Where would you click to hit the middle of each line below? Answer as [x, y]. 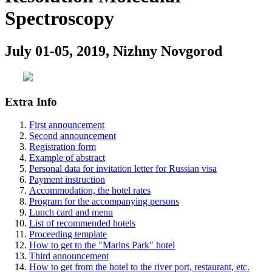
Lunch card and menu [71, 212]
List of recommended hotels [82, 223]
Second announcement [73, 136]
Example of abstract [67, 158]
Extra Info [31, 101]
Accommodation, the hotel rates [90, 191]
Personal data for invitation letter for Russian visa [123, 169]
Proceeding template [68, 234]
